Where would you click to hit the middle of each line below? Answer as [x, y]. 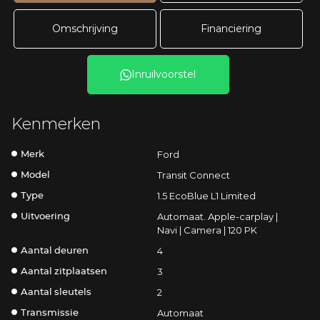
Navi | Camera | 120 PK [207, 230]
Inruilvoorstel [164, 75]
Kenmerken [56, 124]
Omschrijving [85, 29]
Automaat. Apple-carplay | [217, 217]
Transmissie [50, 314]
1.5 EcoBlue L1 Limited [206, 196]
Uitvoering [46, 217]
